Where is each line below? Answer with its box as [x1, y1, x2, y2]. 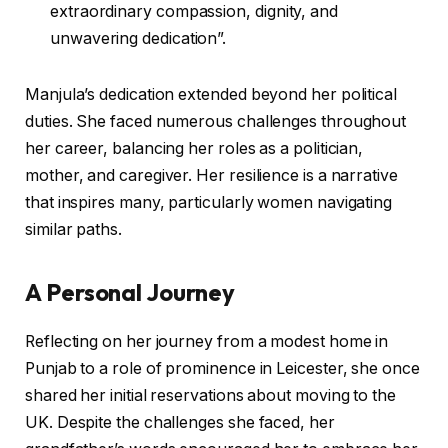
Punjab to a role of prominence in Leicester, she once [25, 359, 420, 379]
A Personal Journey [25, 277, 235, 308]
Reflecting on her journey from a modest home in [25, 332, 389, 352]
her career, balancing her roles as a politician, [25, 138, 364, 158]
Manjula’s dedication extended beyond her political [25, 84, 398, 104]
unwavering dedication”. [50, 29, 227, 49]
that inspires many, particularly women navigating [25, 192, 393, 212]
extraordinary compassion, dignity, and [50, 2, 338, 22]
